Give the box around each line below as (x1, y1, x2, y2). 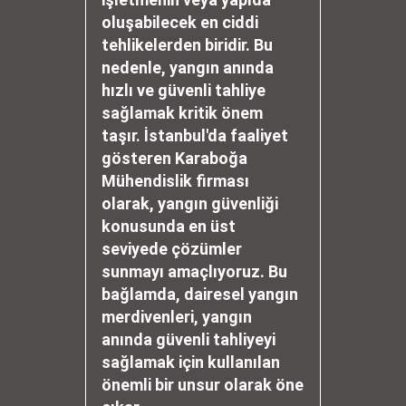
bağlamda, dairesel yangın (101, 285, 298, 304)
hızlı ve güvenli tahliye (101, 81, 266, 100)
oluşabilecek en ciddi (101, 13, 258, 32)
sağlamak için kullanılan (101, 353, 280, 372)
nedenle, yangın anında (101, 58, 274, 77)
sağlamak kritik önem (101, 103, 263, 122)
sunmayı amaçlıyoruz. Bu (101, 262, 287, 281)
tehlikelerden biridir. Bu (101, 35, 273, 54)
